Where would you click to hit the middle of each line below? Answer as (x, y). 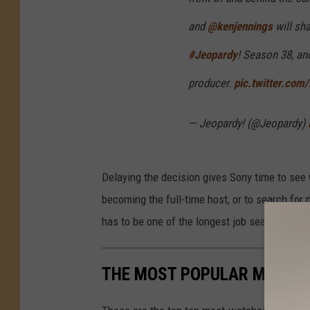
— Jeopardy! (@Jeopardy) (248, 124)
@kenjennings (240, 27)
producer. (211, 83)
